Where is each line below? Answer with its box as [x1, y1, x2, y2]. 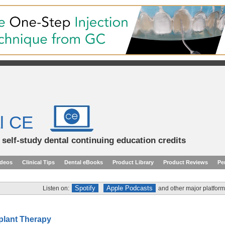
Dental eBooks [64, 159, 103, 165]
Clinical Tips [22, 159, 55, 165]
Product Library [113, 159, 154, 165]
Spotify [75, 184, 95, 192]
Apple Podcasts [106, 184, 153, 192]
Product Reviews [163, 159, 208, 165]
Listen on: [43, 185, 69, 192]
